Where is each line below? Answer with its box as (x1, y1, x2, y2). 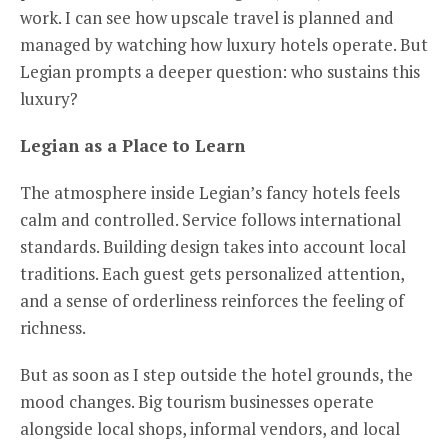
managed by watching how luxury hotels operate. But (20, 32, 428, 56)
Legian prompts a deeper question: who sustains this (20, 59, 420, 83)
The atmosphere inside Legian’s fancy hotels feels (20, 180, 400, 204)
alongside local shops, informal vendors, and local (20, 416, 400, 440)
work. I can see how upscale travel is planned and (20, 5, 394, 29)
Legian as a (20, 133, 122, 157)
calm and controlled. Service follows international (20, 207, 401, 231)
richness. (20, 315, 86, 339)
